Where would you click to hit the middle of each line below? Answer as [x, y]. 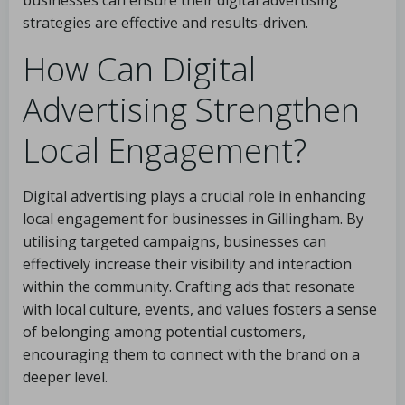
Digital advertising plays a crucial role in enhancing [194, 196]
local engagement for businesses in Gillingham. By [193, 219]
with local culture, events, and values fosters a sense [200, 309]
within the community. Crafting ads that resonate [189, 287]
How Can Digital [139, 69]
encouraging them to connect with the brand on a [191, 354]
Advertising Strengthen [191, 110]
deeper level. [65, 377]
